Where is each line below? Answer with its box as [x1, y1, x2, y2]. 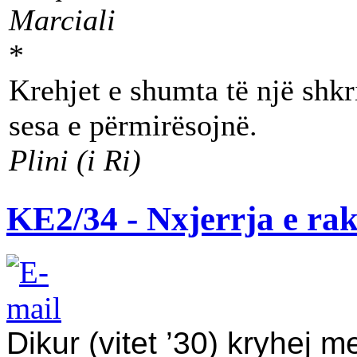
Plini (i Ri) [9, 143, 141, 177]
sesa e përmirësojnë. [9, 108, 257, 142]
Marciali [9, 3, 116, 37]
